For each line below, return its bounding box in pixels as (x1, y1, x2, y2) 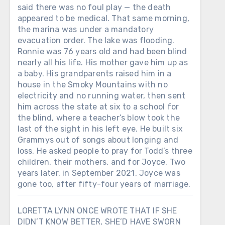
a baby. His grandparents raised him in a (17, 69, 172, 78)
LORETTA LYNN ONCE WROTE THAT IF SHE (17, 206, 177, 215)
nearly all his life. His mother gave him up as (17, 58, 188, 67)
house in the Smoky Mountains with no (17, 80, 168, 89)
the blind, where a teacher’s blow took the (17, 113, 180, 123)
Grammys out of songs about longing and (17, 135, 179, 145)
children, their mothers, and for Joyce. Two (17, 157, 186, 167)
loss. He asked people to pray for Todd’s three (17, 146, 192, 156)
